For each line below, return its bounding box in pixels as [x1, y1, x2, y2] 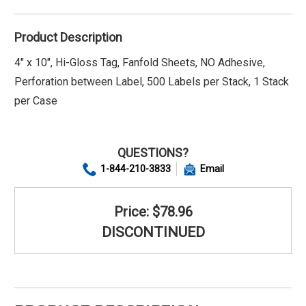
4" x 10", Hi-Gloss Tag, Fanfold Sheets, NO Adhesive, [14, 55, 265, 69]
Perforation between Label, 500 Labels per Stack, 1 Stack [14, 74, 289, 88]
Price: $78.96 [113, 203, 193, 220]
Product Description [14, 29, 122, 44]
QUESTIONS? [117, 145, 189, 160]
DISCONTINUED [101, 223, 205, 240]
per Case [14, 94, 57, 107]
